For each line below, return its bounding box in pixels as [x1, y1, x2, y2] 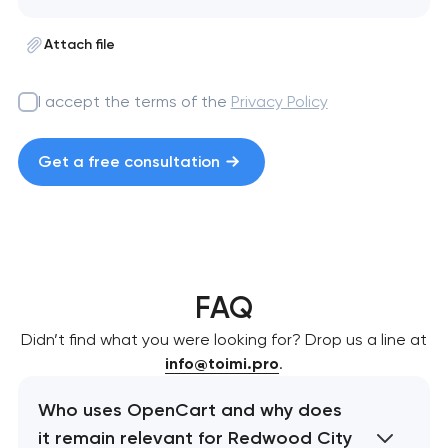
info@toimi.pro [165, 354, 279, 374]
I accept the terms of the [37, 91, 231, 111]
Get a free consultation [37, 151, 220, 171]
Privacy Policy [230, 91, 328, 111]
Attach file [43, 35, 115, 53]
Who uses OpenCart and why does [37, 399, 342, 422]
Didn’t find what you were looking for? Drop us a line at [21, 330, 427, 350]
